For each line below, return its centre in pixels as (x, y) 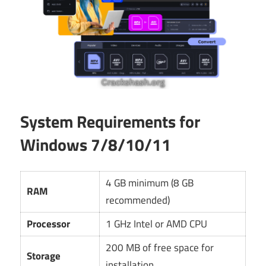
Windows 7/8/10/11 (96, 144)
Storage (44, 256)
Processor (49, 224)
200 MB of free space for (160, 248)
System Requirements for (110, 121)
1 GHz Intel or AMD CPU (157, 224)
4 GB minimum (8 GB (150, 183)
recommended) (138, 200)
